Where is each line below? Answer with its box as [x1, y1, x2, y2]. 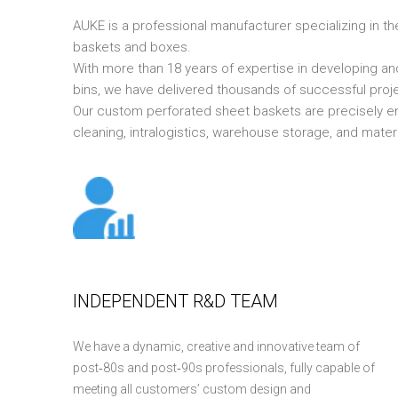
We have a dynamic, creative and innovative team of [73, 339, 360, 354]
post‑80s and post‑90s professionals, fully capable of [73, 361, 375, 375]
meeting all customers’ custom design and [73, 382, 311, 396]
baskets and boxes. [73, 39, 191, 55]
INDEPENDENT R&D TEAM [73, 291, 278, 312]
